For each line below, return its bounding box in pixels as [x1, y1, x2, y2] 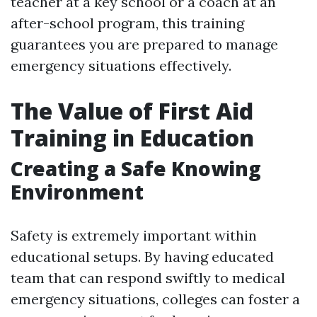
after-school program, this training [11, 14, 244, 32]
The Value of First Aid [11, 96, 253, 126]
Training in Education [11, 122, 254, 153]
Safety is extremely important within [11, 226, 257, 244]
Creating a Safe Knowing [11, 155, 261, 182]
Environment [11, 178, 144, 205]
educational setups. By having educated [11, 248, 274, 265]
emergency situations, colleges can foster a [11, 290, 300, 308]
